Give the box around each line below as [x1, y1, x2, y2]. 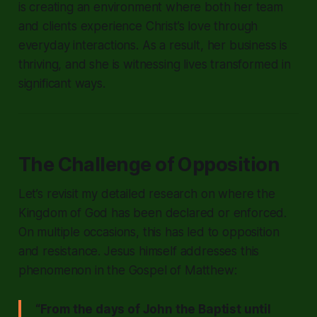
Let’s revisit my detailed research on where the [18, 186, 275, 201]
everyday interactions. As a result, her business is [18, 38, 288, 52]
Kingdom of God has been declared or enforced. [18, 205, 287, 220]
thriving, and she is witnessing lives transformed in [18, 57, 291, 71]
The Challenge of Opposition [18, 152, 280, 176]
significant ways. [18, 76, 105, 91]
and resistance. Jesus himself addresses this [18, 243, 260, 258]
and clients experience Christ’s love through [18, 18, 258, 33]
